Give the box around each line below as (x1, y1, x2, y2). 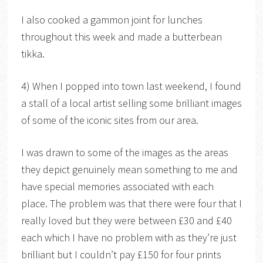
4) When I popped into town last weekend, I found (21, 79, 241, 93)
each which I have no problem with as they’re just (21, 230, 237, 244)
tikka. (21, 46, 45, 60)
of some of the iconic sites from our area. (21, 113, 201, 127)
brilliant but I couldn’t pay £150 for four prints (21, 247, 221, 261)
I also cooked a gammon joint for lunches (21, 12, 203, 26)
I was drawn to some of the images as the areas (21, 145, 228, 159)
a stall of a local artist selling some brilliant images (21, 96, 242, 110)
